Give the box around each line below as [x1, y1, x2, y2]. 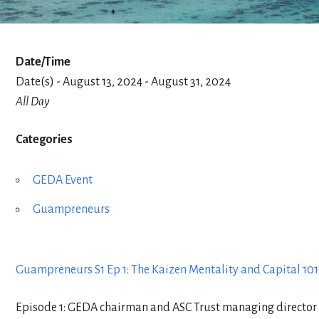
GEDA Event [33, 173, 93, 187]
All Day [16, 95, 49, 108]
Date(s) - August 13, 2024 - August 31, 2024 [16, 75, 231, 88]
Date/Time [16, 55, 70, 68]
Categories [16, 132, 73, 146]
